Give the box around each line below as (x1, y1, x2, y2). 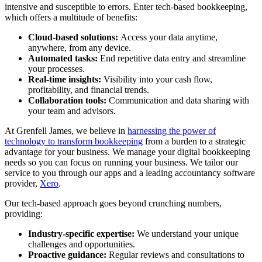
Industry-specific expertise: (28, 228, 135, 239)
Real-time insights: (28, 74, 101, 84)
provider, (5, 178, 40, 188)
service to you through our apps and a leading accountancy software (5, 167, 255, 178)
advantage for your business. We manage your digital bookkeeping (5, 146, 250, 157)
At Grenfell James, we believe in (5, 125, 127, 136)
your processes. (28, 63, 87, 74)
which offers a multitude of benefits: (5, 12, 140, 22)
